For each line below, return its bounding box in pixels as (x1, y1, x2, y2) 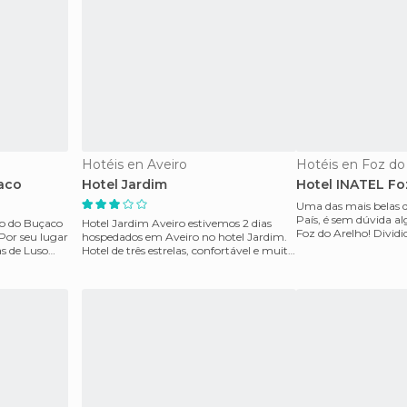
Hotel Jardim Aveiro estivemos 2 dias (82, 216, 188, 230)
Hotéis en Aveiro (82, 156, 187, 173)
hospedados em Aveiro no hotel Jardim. (82, 230, 287, 243)
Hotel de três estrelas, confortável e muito (82, 243, 294, 257)
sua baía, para (296, 240, 370, 253)
